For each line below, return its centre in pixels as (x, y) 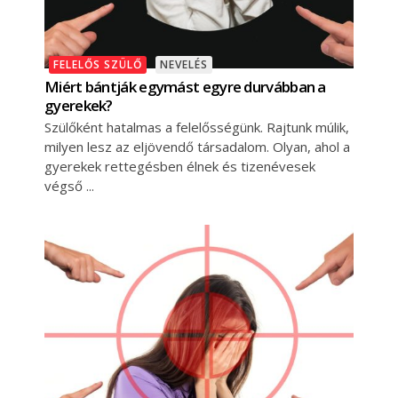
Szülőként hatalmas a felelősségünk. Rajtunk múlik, (197, 127)
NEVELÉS (184, 65)
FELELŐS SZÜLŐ (98, 65)
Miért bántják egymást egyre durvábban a (185, 87)
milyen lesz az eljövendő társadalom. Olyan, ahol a (197, 147)
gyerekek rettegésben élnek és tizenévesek (180, 167)
